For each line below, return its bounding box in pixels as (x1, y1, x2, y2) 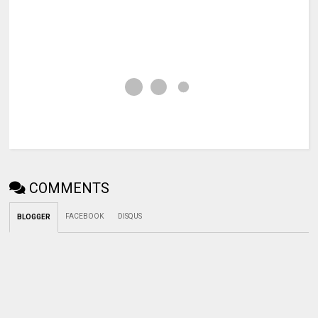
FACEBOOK (65, 212, 104, 221)
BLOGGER (17, 213, 51, 221)
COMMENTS (29, 180, 110, 197)
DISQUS (118, 212, 143, 221)
